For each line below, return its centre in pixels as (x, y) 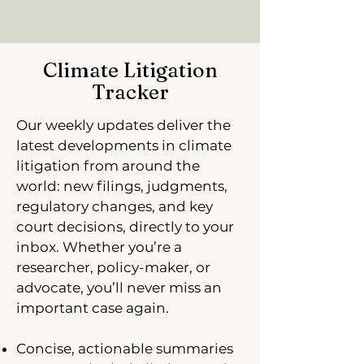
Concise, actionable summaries (125, 349)
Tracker (130, 92)
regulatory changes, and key (115, 206)
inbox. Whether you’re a (99, 247)
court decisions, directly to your (125, 227)
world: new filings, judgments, (122, 186)
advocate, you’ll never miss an (119, 288)
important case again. (93, 308)
